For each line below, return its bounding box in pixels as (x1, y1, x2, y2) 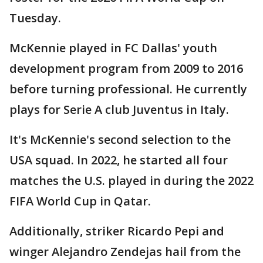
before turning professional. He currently (9, 81, 247, 97)
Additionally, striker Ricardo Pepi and (9, 223, 224, 240)
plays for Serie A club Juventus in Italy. (9, 102, 229, 118)
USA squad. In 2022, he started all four (9, 152, 228, 168)
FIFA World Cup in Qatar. (9, 193, 151, 210)
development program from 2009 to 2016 (9, 60, 243, 77)
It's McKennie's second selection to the (9, 131, 231, 148)
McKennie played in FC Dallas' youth (9, 40, 217, 56)
